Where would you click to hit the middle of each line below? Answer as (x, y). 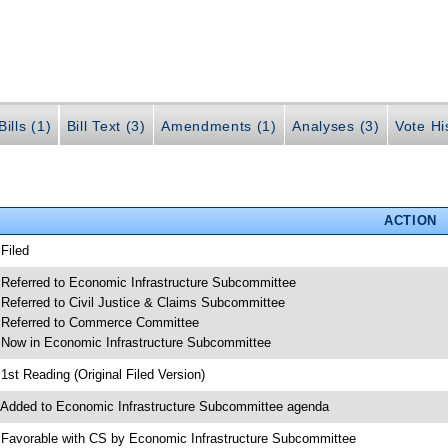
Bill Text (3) (106, 125)
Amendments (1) (219, 125)
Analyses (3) (336, 125)
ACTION (410, 221)
